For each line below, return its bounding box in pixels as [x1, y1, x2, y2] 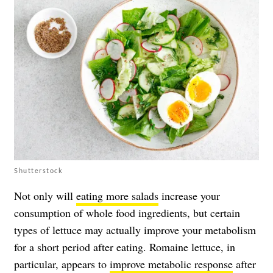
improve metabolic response [110, 257, 233, 272]
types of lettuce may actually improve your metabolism [14, 222, 256, 238]
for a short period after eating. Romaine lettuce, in [14, 239, 235, 255]
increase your [158, 188, 220, 204]
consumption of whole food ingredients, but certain [14, 205, 240, 221]
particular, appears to [14, 257, 110, 272]
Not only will [14, 188, 76, 204]
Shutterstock [14, 166, 63, 175]
